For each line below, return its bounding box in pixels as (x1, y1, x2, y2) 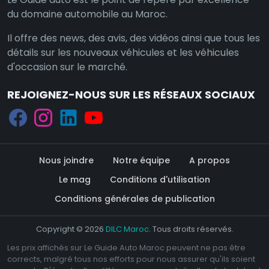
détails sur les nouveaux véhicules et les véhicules (7, 45, 239, 59)
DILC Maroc (105, 223, 149, 235)
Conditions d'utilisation (109, 174, 210, 186)
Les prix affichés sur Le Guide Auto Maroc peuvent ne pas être (7, 242, 246, 254)
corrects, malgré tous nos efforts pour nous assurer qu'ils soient (7, 253, 255, 265)
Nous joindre (39, 154, 94, 167)
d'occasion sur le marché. (7, 59, 127, 74)
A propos (189, 154, 230, 167)
